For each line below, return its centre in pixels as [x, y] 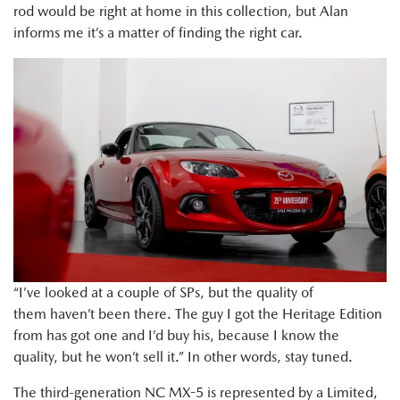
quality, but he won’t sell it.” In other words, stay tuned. [185, 357]
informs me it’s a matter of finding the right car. [160, 32]
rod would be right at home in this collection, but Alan [181, 11]
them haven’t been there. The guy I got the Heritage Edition [198, 314]
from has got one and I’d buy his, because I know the [176, 336]
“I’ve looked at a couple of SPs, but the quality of [163, 293]
